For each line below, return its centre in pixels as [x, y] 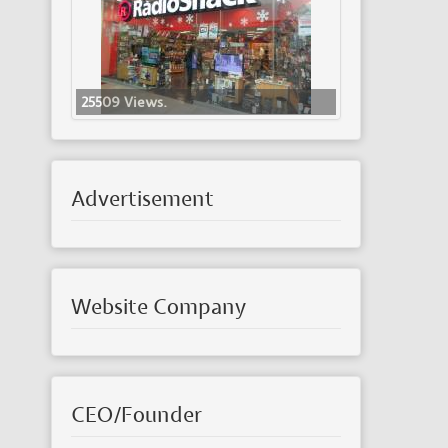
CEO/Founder [136, 415]
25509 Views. [124, 102]
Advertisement [142, 199]
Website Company [158, 307]
